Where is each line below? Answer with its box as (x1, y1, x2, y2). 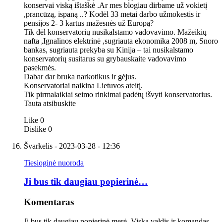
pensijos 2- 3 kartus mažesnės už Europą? (24, 18, 154, 27)
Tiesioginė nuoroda (24, 158, 84, 167)
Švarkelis (24, 141, 53, 150)
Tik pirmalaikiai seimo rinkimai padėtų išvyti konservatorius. (24, 90, 212, 99)
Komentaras (24, 197, 74, 208)
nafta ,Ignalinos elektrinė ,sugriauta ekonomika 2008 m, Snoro (24, 36, 218, 45)
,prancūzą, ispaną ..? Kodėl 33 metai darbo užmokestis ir (24, 9, 200, 18)
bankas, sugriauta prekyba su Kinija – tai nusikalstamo (24, 45, 193, 54)
